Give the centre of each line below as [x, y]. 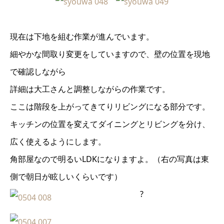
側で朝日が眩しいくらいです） [66, 176]
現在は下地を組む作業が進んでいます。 [82, 36]
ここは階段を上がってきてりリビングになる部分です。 [110, 106]
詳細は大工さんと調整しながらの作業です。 [90, 89]
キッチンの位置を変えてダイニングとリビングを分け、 [110, 124]
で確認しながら [38, 71]
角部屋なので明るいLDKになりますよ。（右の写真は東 [109, 159]
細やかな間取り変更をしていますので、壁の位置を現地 [110, 54]
